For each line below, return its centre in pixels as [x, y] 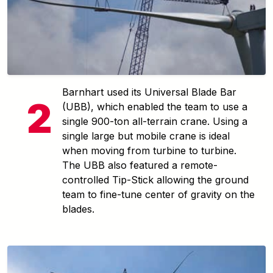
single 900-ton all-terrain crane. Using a [155, 121]
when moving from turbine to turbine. [149, 150]
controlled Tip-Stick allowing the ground [155, 179]
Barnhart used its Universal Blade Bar [149, 92]
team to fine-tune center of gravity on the [158, 194]
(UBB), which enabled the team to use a [155, 106]
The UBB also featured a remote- [140, 165]
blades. [78, 209]
